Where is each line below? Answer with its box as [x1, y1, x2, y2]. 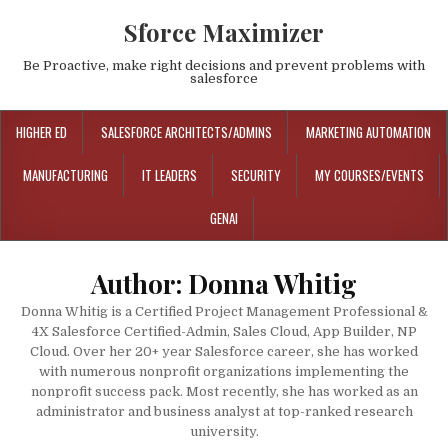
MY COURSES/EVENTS [315, 165, 424, 185]
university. [189, 424, 259, 439]
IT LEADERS [142, 165, 197, 185]
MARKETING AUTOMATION [306, 122, 431, 142]
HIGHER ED [16, 122, 67, 142]
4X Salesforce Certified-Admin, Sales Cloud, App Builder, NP [31, 324, 417, 339]
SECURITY [231, 165, 281, 185]
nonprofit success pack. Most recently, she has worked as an [30, 384, 418, 399]
